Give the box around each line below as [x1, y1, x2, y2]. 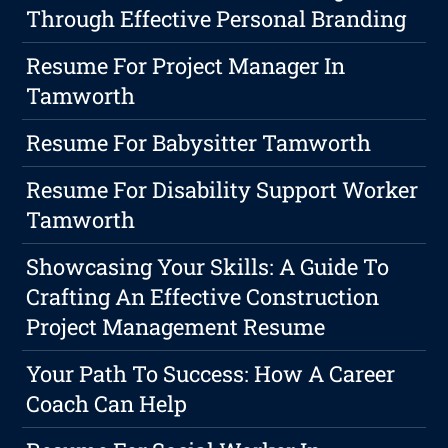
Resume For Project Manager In [26, 51, 346, 81]
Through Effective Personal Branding [26, 4, 407, 34]
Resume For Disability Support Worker [26, 175, 419, 205]
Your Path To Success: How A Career [26, 359, 396, 389]
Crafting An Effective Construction [26, 282, 380, 312]
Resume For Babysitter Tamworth [26, 128, 372, 158]
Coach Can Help [26, 389, 188, 419]
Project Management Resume [26, 312, 326, 342]
